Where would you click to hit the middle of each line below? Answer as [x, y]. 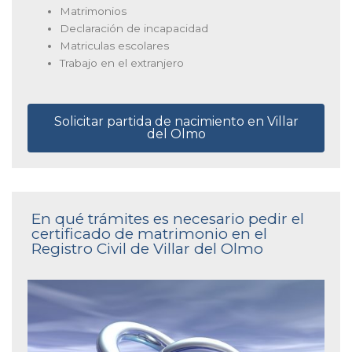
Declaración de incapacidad [134, 29]
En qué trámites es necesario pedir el [168, 218]
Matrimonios [93, 11]
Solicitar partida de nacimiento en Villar [176, 121]
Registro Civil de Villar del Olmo [147, 248]
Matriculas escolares [115, 46]
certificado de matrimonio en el [149, 233]
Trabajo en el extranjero [122, 63]
